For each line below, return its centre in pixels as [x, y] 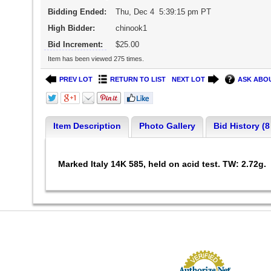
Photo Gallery [167, 126]
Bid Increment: [75, 44]
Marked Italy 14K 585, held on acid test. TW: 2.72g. [163, 164]
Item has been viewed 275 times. [96, 59]
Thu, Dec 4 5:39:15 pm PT [163, 12]
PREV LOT [76, 79]
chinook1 [131, 28]
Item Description [87, 126]
